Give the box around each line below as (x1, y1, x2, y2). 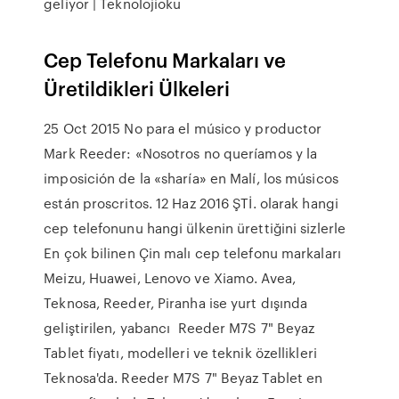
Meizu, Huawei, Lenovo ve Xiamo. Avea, (44, 268, 296, 288)
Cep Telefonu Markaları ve (44, 45, 287, 73)
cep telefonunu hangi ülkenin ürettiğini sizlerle (44, 218, 346, 238)
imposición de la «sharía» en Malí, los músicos (44, 168, 338, 188)
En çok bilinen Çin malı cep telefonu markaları (44, 243, 341, 263)
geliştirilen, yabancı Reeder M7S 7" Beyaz (44, 318, 315, 338)
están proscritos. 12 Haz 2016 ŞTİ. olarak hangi (44, 193, 338, 213)
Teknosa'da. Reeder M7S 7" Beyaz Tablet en (44, 368, 323, 387)
